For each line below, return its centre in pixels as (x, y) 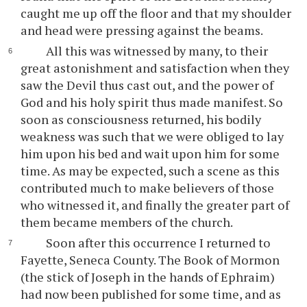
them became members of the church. (127, 222)
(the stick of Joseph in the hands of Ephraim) (148, 277)
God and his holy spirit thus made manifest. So (152, 102)
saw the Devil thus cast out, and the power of (147, 85)
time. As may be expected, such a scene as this (150, 171)
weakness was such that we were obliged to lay (152, 136)
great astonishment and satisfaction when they (155, 68)
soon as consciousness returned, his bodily (141, 119)
